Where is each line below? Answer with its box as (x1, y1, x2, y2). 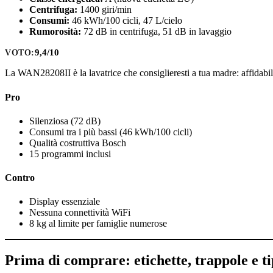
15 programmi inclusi (29, 148, 111, 159)
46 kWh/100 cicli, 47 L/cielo (69, 15, 182, 26)
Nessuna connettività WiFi (29, 207, 130, 218)
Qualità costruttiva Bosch (29, 137, 126, 148)
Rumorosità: (29, 26, 81, 37)
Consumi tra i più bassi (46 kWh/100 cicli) (29, 126, 192, 137)
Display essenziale (29, 196, 100, 207)
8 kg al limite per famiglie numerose (29, 218, 167, 229)
